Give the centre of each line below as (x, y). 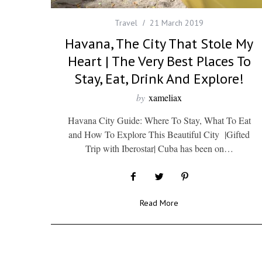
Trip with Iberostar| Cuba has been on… (159, 148)
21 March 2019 (177, 23)
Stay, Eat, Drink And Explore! (159, 78)
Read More (159, 203)
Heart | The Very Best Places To (159, 61)
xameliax (165, 97)
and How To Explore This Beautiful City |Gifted (159, 134)
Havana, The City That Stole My (159, 43)
